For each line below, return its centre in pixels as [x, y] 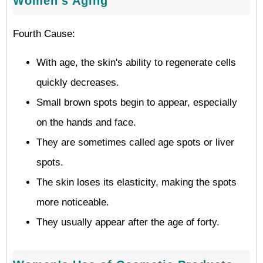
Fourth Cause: [44, 34]
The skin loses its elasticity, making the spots [136, 182]
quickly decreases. [78, 82]
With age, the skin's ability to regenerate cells [136, 63]
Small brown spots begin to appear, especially [137, 102]
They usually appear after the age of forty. [128, 222]
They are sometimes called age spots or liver [135, 142]
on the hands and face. [86, 122]
